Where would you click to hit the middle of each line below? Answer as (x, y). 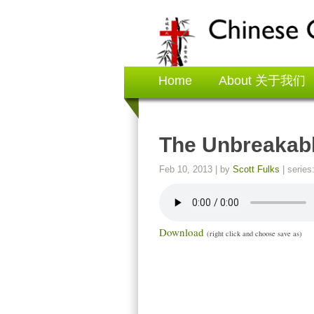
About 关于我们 (262, 81)
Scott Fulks (256, 169)
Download (182, 232)
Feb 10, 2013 (186, 169)
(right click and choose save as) (254, 233)
